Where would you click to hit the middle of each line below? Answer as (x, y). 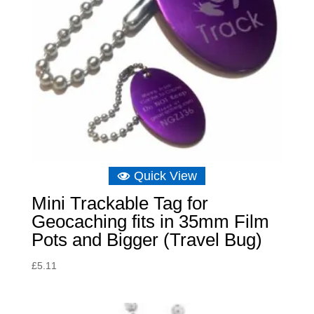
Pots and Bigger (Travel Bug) (146, 239)
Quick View (165, 176)
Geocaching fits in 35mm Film (150, 221)
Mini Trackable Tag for (120, 203)
